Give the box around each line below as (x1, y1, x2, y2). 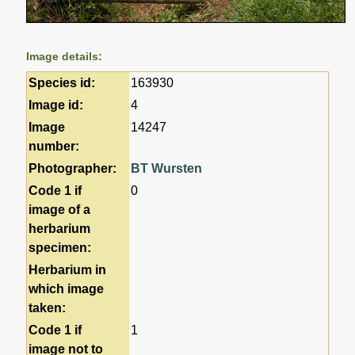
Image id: (29, 98, 84, 113)
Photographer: (29, 162, 117, 176)
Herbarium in (29, 263, 107, 277)
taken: (29, 301, 67, 315)
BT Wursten (131, 162, 203, 176)
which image (29, 282, 105, 296)
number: (29, 139, 80, 154)
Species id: (29, 76, 96, 90)
